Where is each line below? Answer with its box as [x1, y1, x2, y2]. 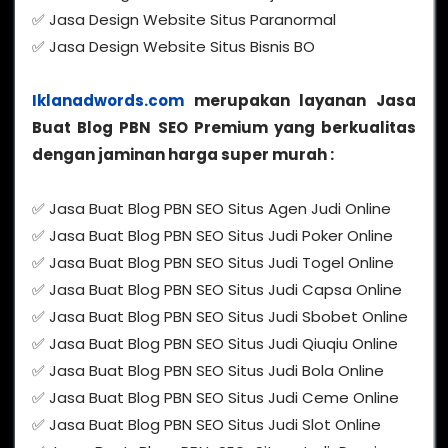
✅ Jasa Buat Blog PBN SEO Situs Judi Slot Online [32, 414, 381, 436]
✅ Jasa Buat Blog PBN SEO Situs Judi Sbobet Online [32, 306, 408, 328]
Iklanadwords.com [32, 90, 184, 112]
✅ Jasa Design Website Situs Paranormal [32, 9, 336, 31]
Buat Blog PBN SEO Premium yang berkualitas [32, 117, 416, 139]
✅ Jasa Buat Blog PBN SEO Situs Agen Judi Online [32, 198, 391, 220]
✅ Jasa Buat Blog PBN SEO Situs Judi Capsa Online [32, 279, 402, 301]
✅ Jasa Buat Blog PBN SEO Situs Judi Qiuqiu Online [32, 333, 398, 355]
